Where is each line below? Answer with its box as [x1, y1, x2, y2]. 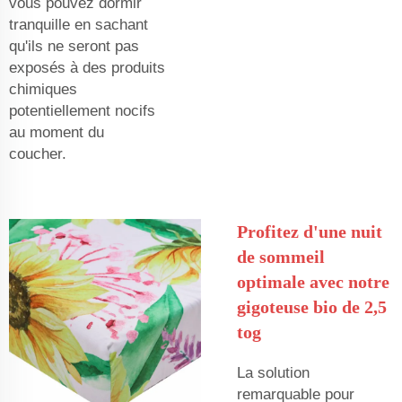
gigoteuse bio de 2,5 [237, 296, 387, 317]
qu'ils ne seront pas [9, 37, 139, 55]
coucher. [9, 144, 66, 162]
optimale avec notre [237, 271, 389, 292]
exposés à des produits [9, 58, 165, 76]
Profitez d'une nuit [237, 221, 382, 241]
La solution [237, 363, 310, 381]
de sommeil [237, 246, 325, 267]
